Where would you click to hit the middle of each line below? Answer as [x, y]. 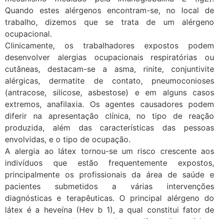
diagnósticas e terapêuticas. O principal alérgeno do [109, 198]
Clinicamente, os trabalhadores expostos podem [109, 46]
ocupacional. [28, 34]
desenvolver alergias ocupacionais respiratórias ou [109, 57]
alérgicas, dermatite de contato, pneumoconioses [109, 81]
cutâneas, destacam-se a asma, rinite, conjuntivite [109, 69]
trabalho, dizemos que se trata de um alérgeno [109, 22]
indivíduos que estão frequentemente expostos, [109, 163]
